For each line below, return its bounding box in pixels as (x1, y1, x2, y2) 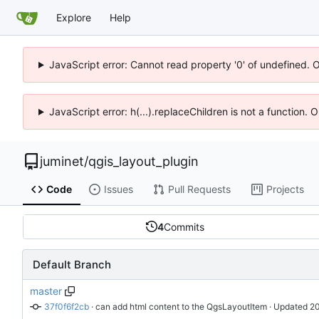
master (30, 284, 62, 297)
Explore (56, 11, 91, 23)
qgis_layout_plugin (88, 154, 199, 169)
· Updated (266, 301, 310, 313)
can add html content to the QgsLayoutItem (95, 301, 267, 313)
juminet (40, 154, 84, 169)
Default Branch (33, 257, 111, 271)
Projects (266, 183, 304, 196)
